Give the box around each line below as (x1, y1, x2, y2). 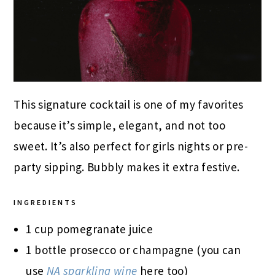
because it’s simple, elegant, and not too (14, 117, 225, 133)
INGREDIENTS (14, 197, 78, 207)
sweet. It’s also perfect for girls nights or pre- (14, 138, 249, 153)
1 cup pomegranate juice (26, 221, 153, 236)
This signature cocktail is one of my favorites (14, 96, 244, 112)
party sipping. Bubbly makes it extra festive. (14, 159, 240, 174)
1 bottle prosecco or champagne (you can (26, 242, 241, 257)
